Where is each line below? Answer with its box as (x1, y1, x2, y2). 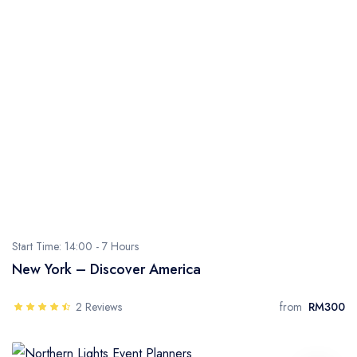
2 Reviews (76, 299, 122, 315)
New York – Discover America (12, 259, 201, 280)
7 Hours (102, 238, 139, 254)
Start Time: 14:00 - (12, 238, 102, 254)
